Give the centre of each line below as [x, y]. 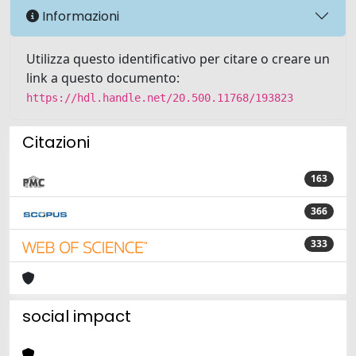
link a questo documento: [103, 78]
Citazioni [56, 142]
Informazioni [79, 16]
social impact [77, 316]
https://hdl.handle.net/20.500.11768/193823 [160, 98]
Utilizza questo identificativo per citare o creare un [178, 59]
